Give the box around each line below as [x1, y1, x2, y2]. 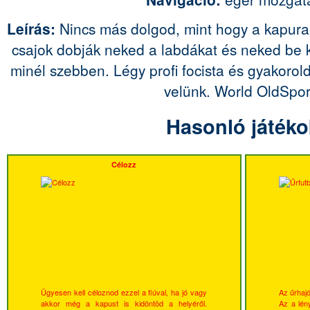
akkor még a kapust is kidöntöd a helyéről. [41, 297, 207, 309]
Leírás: [6, 18, 60, 39]
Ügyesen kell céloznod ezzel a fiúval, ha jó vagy [41, 286, 207, 298]
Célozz [111, 158, 136, 170]
